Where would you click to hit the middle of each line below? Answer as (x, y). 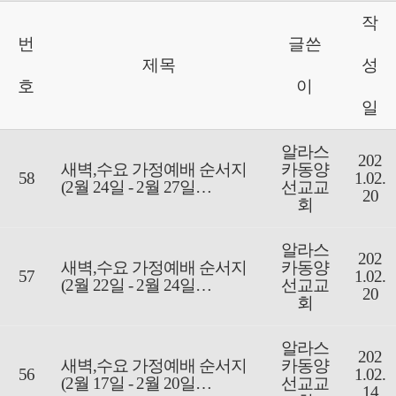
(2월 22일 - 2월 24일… (136, 286)
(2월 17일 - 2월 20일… (136, 384)
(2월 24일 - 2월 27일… (136, 187)
